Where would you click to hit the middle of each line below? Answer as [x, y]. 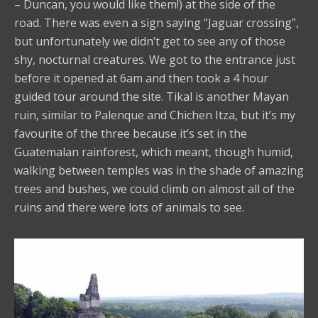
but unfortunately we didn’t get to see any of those [150, 41]
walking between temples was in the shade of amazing [159, 170]
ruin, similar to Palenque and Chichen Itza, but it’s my [155, 115]
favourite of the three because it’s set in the [131, 133]
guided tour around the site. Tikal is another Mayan [152, 97]
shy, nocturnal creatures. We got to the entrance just [155, 60]
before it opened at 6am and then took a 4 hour [141, 78]
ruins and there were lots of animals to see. [129, 207]
